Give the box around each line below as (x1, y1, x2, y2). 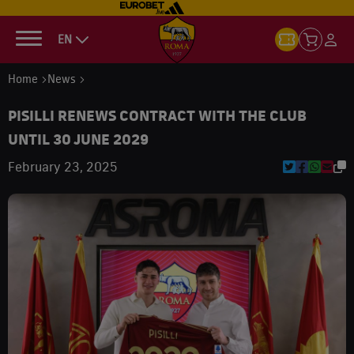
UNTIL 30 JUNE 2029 (8, 130, 149, 149)
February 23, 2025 (8, 159, 117, 175)
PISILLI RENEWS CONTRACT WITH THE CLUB (8, 106, 307, 125)
